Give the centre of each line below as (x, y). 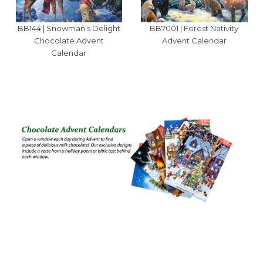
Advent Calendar (194, 40)
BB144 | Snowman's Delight (69, 28)
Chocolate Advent (69, 40)
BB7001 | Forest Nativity (194, 28)
